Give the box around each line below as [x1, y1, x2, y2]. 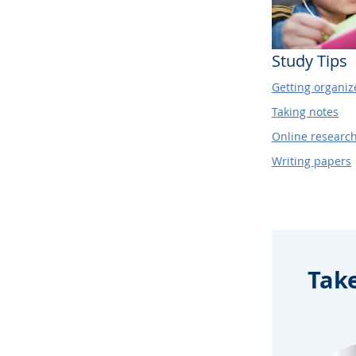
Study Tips [272, 49, 347, 72]
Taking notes [272, 103, 339, 119]
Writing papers [272, 153, 351, 168]
